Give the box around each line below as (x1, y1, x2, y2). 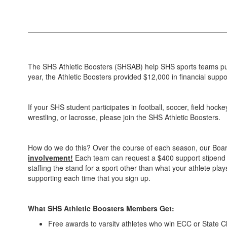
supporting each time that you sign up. (28, 173, 150, 183)
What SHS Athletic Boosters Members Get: (28, 203, 174, 213)
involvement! (28, 153, 73, 163)
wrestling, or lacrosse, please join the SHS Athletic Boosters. (28, 112, 220, 122)
